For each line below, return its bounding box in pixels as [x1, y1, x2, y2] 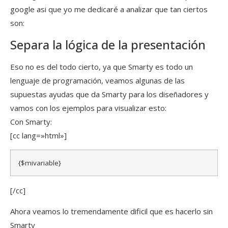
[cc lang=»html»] [10, 130, 67, 140]
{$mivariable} [18, 158, 61, 167]
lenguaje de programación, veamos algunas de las [10, 75, 185, 85]
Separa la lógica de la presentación [10, 36, 206, 53]
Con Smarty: [10, 116, 52, 127]
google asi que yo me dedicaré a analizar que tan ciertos [10, 4, 208, 15]
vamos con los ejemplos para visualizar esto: [10, 102, 166, 113]
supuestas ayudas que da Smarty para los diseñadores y [10, 89, 209, 99]
